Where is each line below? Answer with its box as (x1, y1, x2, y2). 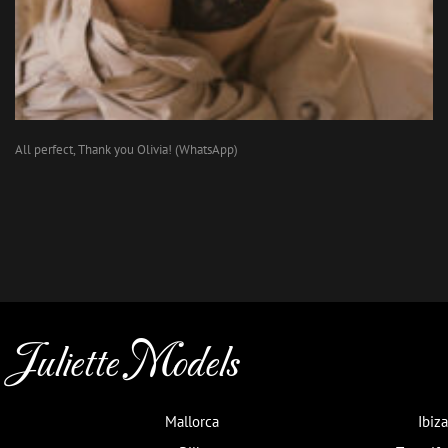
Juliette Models (10, 337, 238, 393)
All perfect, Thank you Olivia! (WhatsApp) (15, 140, 238, 158)
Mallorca (165, 411, 219, 431)
